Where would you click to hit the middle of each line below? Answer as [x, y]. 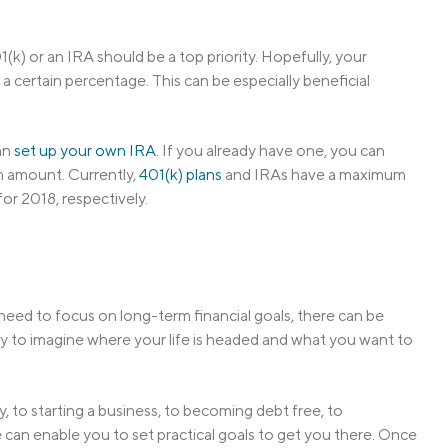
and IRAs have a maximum [314, 175]
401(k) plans [180, 175]
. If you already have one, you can [270, 151]
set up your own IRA [85, 151]
